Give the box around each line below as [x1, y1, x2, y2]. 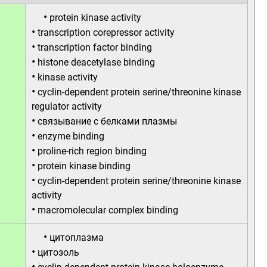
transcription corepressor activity [38, 27, 175, 38]
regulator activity [32, 101, 102, 112]
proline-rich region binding [38, 145, 147, 157]
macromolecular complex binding [38, 204, 178, 216]
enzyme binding [38, 131, 104, 142]
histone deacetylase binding [38, 57, 155, 68]
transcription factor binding [38, 42, 152, 53]
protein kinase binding [38, 160, 131, 172]
